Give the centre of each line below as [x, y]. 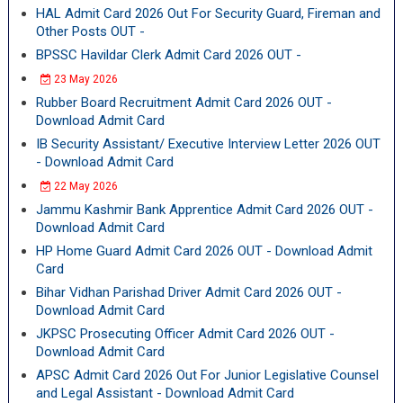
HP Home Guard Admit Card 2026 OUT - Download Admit [204, 251]
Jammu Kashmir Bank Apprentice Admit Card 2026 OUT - [204, 210]
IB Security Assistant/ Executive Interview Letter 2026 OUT [208, 144]
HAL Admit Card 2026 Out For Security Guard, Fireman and [208, 13]
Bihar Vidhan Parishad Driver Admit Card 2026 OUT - [188, 292]
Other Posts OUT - [90, 31]
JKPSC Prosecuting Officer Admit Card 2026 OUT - [185, 334]
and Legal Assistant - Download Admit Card [165, 393]
